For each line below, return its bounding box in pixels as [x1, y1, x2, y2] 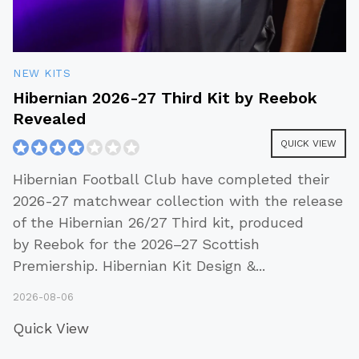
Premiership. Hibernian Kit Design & [13, 257, 256, 275]
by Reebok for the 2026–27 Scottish [13, 236, 260, 253]
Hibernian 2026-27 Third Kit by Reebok [13, 88, 318, 108]
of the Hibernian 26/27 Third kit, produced [13, 214, 304, 232]
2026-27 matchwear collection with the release [13, 192, 343, 210]
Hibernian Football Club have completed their [13, 171, 329, 188]
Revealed [13, 109, 86, 129]
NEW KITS [13, 67, 71, 80]
